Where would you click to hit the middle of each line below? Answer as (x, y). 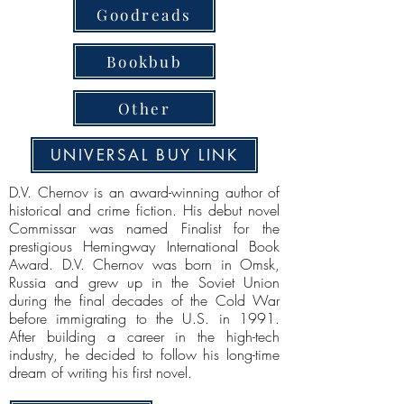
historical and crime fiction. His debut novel (144, 210)
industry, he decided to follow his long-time (144, 354)
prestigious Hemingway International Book (144, 246)
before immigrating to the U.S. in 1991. (144, 318)
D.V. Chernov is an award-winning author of (144, 192)
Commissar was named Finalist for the (144, 228)
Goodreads (144, 14)
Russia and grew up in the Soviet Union (144, 282)
